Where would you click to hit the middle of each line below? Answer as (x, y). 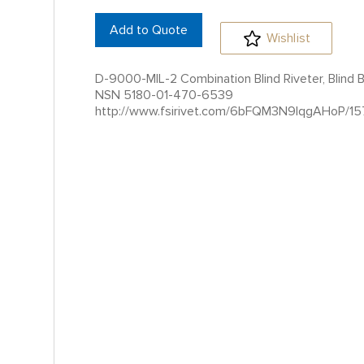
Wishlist (288, 38)
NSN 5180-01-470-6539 (164, 95)
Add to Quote (149, 30)
